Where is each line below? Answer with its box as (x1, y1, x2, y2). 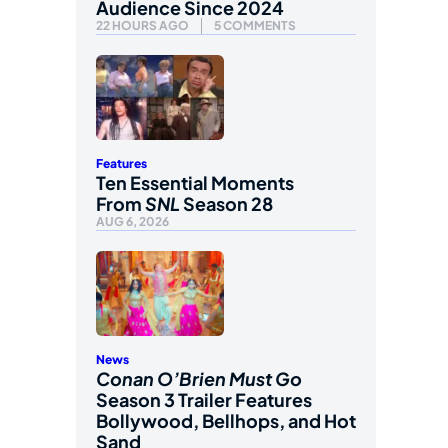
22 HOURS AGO (96, 17, 189, 33)
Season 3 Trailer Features (96, 388, 312, 412)
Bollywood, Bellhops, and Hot (96, 409, 356, 433)
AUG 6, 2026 (96, 213, 169, 229)
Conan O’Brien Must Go (96, 367, 302, 391)
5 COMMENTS (214, 17, 296, 33)
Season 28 (180, 191, 273, 215)
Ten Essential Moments (96, 170, 294, 194)
